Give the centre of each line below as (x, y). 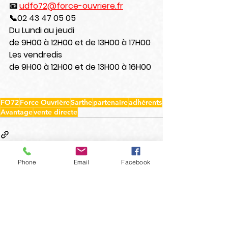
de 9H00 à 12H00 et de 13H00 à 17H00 (80, 43)
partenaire (110, 103)
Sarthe (81, 103)
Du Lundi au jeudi (42, 31)
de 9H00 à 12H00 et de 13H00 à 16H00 (80, 67)
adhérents (145, 103)
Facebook (136, 162)
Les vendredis (36, 55)
